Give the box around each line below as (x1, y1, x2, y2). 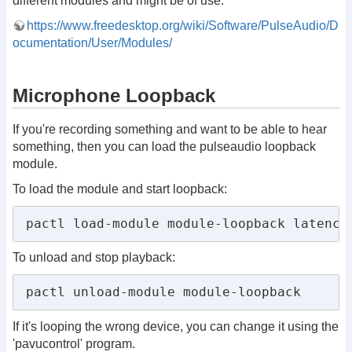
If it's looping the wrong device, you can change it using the (13, 320, 339, 334)
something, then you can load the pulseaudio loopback (13, 140, 316, 154)
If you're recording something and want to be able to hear (13, 123, 327, 137)
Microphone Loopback (13, 85, 215, 107)
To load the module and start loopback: (13, 181, 227, 196)
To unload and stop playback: (13, 251, 175, 265)
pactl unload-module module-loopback (26, 284, 301, 300)
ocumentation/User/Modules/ (13, 35, 172, 49)
